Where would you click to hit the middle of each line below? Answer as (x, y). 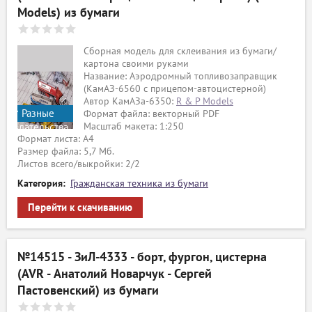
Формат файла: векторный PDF (151, 114)
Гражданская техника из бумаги (139, 184)
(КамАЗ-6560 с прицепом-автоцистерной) (175, 89)
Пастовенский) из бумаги (88, 291)
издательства (38, 127)
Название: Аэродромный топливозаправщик (180, 76)
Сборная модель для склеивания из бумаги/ (180, 51)
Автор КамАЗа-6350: (130, 101)
